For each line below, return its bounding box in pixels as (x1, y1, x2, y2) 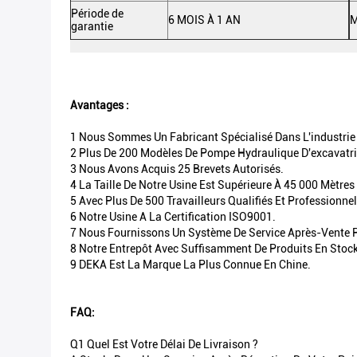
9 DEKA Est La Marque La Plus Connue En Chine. (70, 258, 311, 271)
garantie (71, 20, 113, 33)
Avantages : (70, 99, 129, 112)
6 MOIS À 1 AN (168, 14, 241, 26)
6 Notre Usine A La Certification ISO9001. (70, 210, 276, 223)
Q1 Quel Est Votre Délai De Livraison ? (70, 338, 258, 351)
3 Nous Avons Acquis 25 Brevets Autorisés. (70, 163, 284, 175)
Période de (71, 7, 124, 20)
